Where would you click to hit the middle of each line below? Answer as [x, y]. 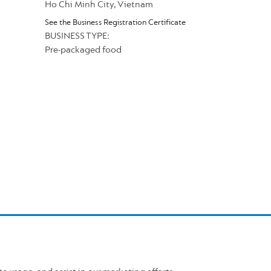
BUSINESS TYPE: [77, 37]
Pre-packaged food [83, 51]
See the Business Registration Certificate [116, 23]
